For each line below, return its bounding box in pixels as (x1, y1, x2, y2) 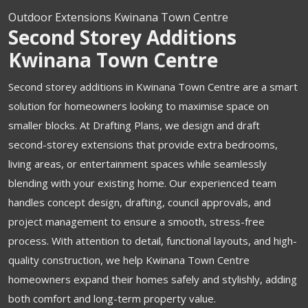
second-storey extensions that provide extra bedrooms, (8, 137, 278, 151)
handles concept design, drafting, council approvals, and (8, 195, 271, 209)
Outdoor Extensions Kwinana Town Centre (8, 10, 228, 25)
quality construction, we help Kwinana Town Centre (8, 253, 250, 267)
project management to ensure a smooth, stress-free (8, 214, 265, 228)
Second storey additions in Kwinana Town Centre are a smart (8, 80, 298, 93)
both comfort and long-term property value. (8, 291, 216, 305)
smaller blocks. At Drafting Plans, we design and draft (8, 118, 260, 132)
